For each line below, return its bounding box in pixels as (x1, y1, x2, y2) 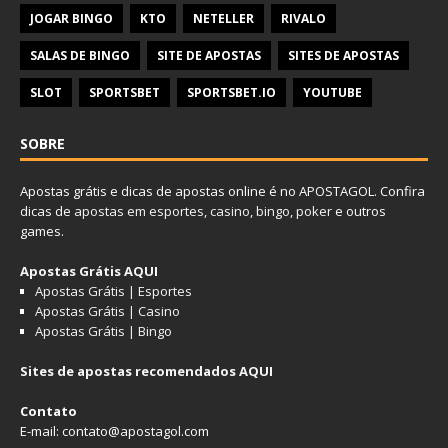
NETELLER (193, 10, 254, 27)
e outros (332, 202, 386, 220)
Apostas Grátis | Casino (35, 302, 180, 320)
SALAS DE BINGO (30, 47, 130, 64)
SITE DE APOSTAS (157, 47, 261, 64)
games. (20, 222, 64, 240)
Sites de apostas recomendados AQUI (20, 362, 273, 380)
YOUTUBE (303, 84, 362, 101)
